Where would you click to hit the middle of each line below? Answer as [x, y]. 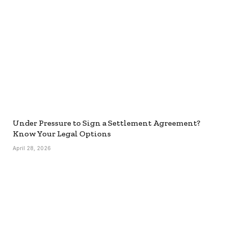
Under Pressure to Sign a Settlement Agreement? [107, 123]
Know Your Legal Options [62, 134]
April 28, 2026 [32, 148]
